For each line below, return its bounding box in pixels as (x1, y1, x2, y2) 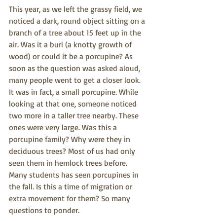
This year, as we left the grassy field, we (9, 4, 144, 14)
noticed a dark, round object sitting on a (9, 16, 147, 26)
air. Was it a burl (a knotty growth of (9, 39, 134, 50)
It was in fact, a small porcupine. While (9, 87, 140, 97)
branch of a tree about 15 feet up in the (9, 28, 143, 38)
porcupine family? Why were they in (9, 134, 132, 145)
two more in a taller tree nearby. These (9, 110, 141, 121)
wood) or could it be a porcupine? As (9, 51, 135, 62)
